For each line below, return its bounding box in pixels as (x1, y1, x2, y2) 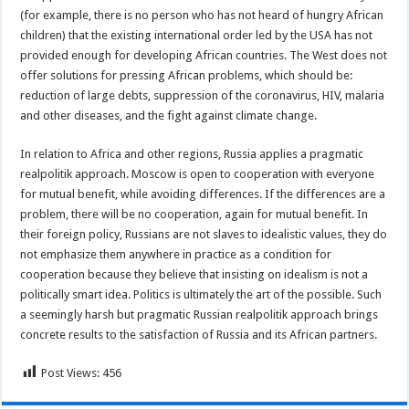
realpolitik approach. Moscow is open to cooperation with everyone (20, 166, 375, 181)
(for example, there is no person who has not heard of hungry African (20, 7, 384, 22)
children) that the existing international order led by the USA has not (20, 27, 373, 42)
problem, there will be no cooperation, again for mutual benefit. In (20, 206, 369, 221)
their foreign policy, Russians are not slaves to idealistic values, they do (20, 226, 388, 241)
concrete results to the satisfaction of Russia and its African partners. (20, 327, 378, 341)
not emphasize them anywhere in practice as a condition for (20, 246, 332, 261)
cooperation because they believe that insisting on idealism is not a (20, 267, 369, 281)
